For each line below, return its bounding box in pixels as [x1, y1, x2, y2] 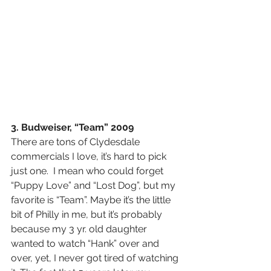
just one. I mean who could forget [11, 165, 166, 177]
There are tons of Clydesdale [11, 136, 142, 148]
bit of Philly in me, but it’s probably [11, 209, 165, 221]
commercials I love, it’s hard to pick [11, 151, 169, 163]
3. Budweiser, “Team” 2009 [11, 122, 134, 134]
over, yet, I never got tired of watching [11, 252, 181, 264]
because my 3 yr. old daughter [11, 223, 149, 235]
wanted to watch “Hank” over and [11, 238, 162, 250]
